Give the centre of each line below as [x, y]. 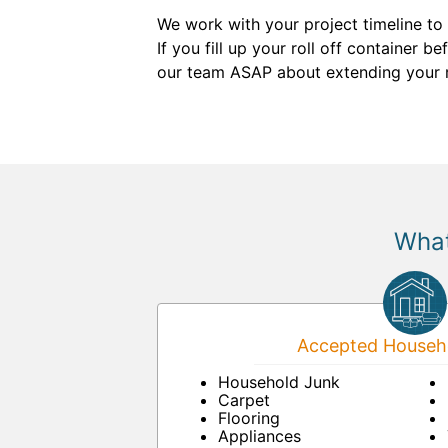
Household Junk [279, 382]
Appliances [259, 436]
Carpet [244, 400]
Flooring [249, 418]
